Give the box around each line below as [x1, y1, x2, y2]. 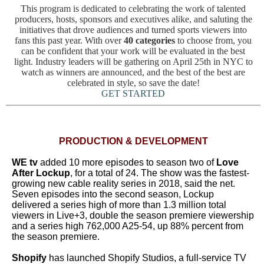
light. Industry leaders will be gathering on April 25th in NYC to [14, 57, 253, 67]
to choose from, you [175, 35, 252, 45]
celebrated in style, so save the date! [67, 78, 200, 88]
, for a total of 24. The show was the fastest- [70, 168, 249, 178]
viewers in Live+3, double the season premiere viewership [12, 210, 254, 220]
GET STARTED [101, 88, 165, 98]
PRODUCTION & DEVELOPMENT [58, 136, 208, 146]
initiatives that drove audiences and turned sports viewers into [19, 25, 247, 35]
